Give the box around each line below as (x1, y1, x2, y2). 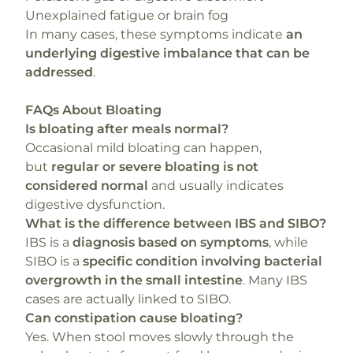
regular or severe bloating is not (51, 159, 258, 174)
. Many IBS (243, 273, 307, 288)
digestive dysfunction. (25, 197, 165, 212)
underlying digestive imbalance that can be (25, 46, 310, 61)
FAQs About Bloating (25, 102, 162, 117)
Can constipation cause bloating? (25, 310, 243, 325)
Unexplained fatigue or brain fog (25, 8, 229, 23)
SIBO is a (25, 254, 83, 269)
